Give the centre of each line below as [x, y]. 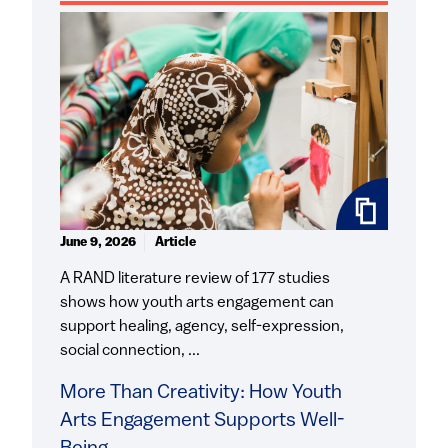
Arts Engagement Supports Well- [202, 421]
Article [175, 243]
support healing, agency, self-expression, [202, 327]
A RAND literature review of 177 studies [195, 279]
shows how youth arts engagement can [197, 303]
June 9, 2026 [98, 243]
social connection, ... [130, 351]
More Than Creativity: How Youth [201, 393]
